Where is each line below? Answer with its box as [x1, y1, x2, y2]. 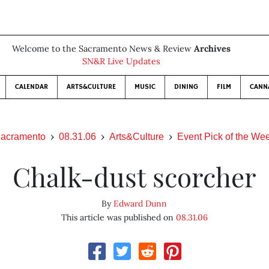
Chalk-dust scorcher [12, 159, 256, 194]
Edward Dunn [113, 198, 168, 209]
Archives [194, 43, 231, 54]
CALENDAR [15, 82, 48, 91]
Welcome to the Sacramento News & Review [12, 43, 194, 54]
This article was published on [61, 212, 176, 223]
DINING [174, 82, 198, 91]
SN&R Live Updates [82, 56, 160, 67]
